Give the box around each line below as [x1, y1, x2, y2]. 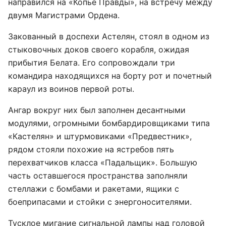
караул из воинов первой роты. [8, 84, 134, 94]
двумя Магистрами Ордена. [8, 10, 120, 20]
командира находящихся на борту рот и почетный [8, 71, 212, 81]
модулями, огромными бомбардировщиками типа [8, 118, 210, 128]
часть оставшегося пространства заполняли [8, 171, 188, 181]
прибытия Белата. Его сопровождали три [8, 58, 175, 68]
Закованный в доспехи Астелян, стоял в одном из [8, 31, 209, 41]
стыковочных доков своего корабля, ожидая [8, 44, 189, 54]
